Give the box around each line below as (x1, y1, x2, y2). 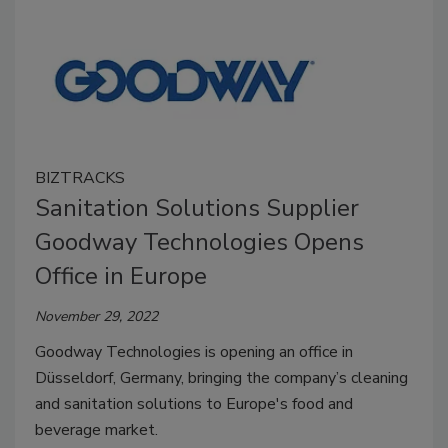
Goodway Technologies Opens (35, 225, 364, 258)
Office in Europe (35, 259, 207, 292)
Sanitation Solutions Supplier (35, 191, 359, 224)
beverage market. (35, 418, 162, 441)
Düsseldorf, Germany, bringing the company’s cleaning (35, 366, 408, 389)
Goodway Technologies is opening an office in (35, 340, 353, 363)
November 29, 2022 (35, 306, 158, 326)
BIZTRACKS (35, 166, 125, 189)
